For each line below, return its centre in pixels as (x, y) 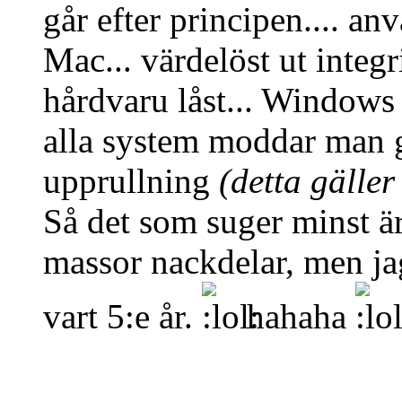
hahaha (297, 316)
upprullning (131, 180)
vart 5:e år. (122, 316)
